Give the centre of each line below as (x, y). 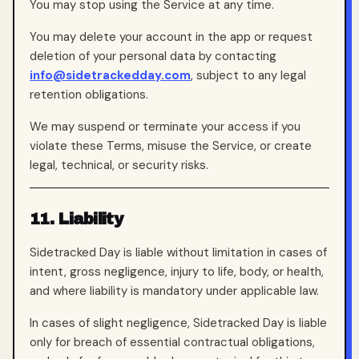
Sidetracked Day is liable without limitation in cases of (178, 252)
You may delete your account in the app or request (171, 37)
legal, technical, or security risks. (119, 165)
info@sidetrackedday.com (110, 75)
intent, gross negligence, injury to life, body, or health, (177, 272)
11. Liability (76, 219)
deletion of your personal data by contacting (153, 56)
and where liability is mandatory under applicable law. (174, 291)
